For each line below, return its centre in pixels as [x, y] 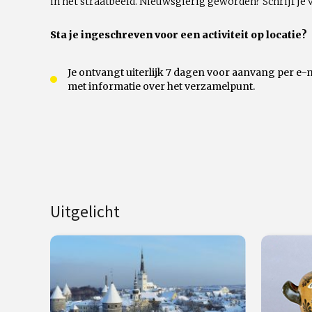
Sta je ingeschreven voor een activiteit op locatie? [179, 35]
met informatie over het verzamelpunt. [161, 86]
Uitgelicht [85, 211]
